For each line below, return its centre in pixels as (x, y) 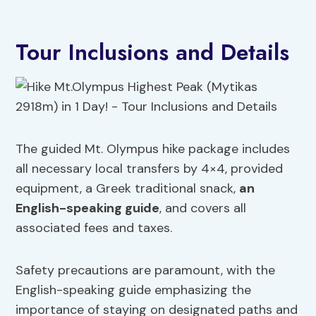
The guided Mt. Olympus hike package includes (153, 149)
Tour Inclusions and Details (153, 53)
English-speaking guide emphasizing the (134, 290)
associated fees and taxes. (94, 228)
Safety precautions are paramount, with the (146, 271)
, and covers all (203, 208)
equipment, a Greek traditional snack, (128, 189)
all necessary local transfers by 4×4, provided (150, 169)
